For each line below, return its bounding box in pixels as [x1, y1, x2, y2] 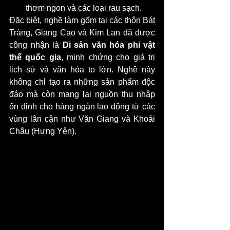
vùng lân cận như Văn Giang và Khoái [9, 114, 155, 124]
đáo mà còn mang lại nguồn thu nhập [9, 90, 155, 99]
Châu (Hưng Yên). [9, 127, 76, 136]
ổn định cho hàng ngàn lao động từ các [9, 102, 155, 111]
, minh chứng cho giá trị [61, 53, 156, 62]
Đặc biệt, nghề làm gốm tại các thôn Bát [9, 16, 155, 25]
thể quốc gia [9, 53, 61, 62]
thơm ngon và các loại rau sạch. [26, 4, 142, 13]
